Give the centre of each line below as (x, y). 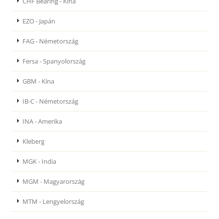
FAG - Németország (50, 41)
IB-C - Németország (50, 101)
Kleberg (33, 142)
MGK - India (39, 162)
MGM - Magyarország (54, 182)
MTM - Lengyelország (53, 202)
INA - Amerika (42, 121)
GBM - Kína (38, 81)
